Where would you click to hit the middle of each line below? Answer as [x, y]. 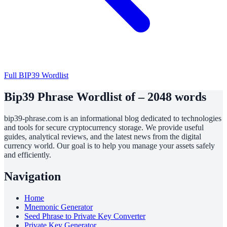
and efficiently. [28, 155]
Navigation [32, 176]
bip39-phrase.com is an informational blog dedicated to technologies [113, 118]
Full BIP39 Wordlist [36, 75]
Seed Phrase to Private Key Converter [85, 216]
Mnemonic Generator [59, 207]
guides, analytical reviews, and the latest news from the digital [103, 136]
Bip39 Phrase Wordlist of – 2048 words [105, 97]
